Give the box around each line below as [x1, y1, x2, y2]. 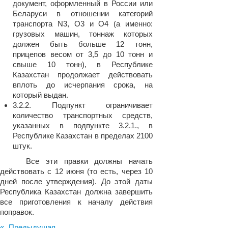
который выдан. [13, 91, 68, 99]
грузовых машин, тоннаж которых [13, 30, 153, 38]
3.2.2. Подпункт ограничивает [13, 101, 153, 109]
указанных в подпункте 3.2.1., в [13, 121, 153, 130]
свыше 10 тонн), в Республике [13, 60, 153, 69]
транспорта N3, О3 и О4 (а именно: [13, 19, 153, 28]
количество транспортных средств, [13, 111, 153, 120]
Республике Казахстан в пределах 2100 [13, 131, 153, 140]
